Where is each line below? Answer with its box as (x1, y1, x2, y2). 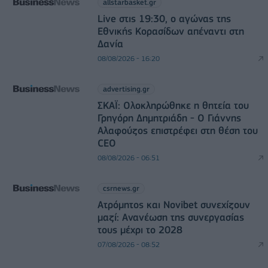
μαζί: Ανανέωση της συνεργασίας (97, 211, 244, 223)
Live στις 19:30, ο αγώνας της (97, 12, 231, 25)
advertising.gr (102, 84, 150, 93)
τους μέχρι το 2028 (97, 223, 182, 236)
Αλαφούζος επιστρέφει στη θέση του (97, 124, 258, 136)
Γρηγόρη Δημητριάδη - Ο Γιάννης (97, 111, 241, 124)
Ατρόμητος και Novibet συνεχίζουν (97, 198, 250, 211)
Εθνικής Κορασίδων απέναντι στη (97, 25, 244, 37)
